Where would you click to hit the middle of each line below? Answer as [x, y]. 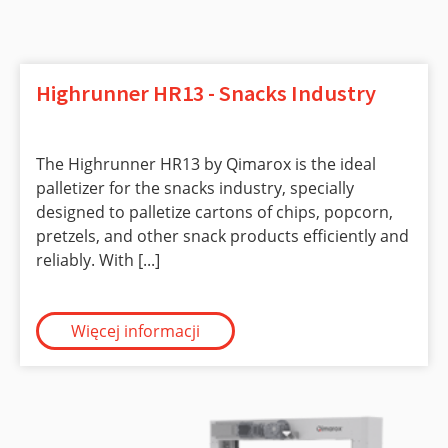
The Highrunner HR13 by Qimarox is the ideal [206, 163]
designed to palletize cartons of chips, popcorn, [214, 211]
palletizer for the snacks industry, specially [195, 187]
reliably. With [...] [98, 259]
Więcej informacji [135, 330]
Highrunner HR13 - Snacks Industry [206, 92]
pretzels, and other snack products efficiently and [222, 235]
